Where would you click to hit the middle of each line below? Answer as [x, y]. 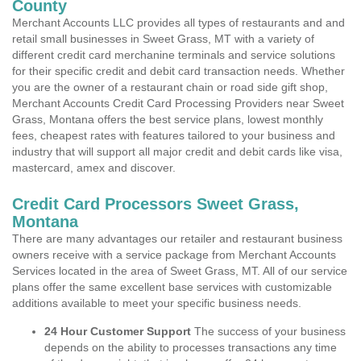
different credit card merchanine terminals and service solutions [174, 55]
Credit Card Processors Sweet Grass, [156, 204]
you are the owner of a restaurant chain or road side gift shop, [170, 87]
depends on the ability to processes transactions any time [191, 347]
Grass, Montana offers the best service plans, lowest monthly [168, 119]
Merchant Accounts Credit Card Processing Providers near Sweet [178, 103]
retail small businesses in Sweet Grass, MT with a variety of [163, 39]
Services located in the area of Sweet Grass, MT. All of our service [180, 271]
